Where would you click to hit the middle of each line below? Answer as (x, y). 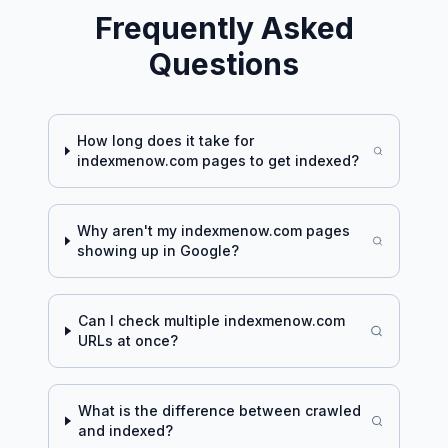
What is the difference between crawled (219, 410)
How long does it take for (165, 140)
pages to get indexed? (278, 160)
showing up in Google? (157, 250)
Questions (224, 64)
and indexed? (125, 430)
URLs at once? (127, 340)
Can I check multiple (150, 320)
